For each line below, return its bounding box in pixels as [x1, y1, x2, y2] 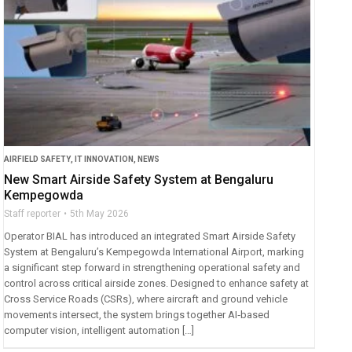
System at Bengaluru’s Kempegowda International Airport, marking [4, 246, 305, 258]
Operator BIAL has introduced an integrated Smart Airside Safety [4, 230, 296, 243]
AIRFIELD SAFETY [4, 155, 71, 164]
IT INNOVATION [75, 155, 134, 164]
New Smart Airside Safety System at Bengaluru [4, 172, 274, 188]
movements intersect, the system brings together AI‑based [4, 309, 270, 321]
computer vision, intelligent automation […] [4, 324, 195, 337]
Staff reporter [4, 208, 61, 220]
